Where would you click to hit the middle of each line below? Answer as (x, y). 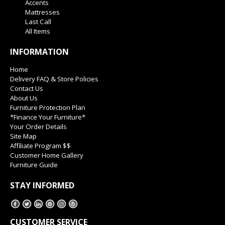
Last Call (38, 22)
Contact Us (27, 89)
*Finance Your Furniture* (48, 117)
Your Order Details (38, 127)
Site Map (23, 136)
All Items (38, 31)
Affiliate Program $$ (40, 146)
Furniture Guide (34, 165)
